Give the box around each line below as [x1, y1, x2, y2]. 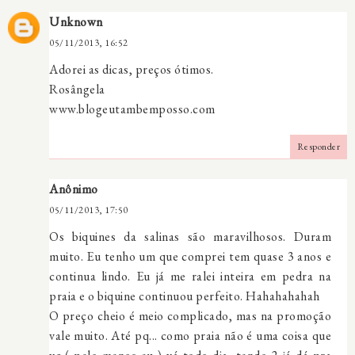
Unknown [49, 13, 103, 30]
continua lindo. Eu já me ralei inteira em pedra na [49, 267, 331, 284]
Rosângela [49, 80, 105, 97]
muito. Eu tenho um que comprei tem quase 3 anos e [49, 247, 331, 265]
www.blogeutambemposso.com [49, 100, 216, 117]
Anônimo [49, 180, 98, 197]
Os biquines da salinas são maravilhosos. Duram [49, 227, 331, 245]
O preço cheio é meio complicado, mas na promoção [49, 307, 331, 324]
